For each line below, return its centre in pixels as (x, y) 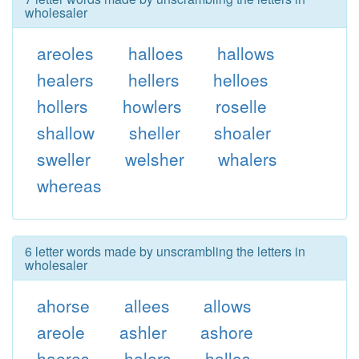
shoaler (243, 132)
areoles (65, 53)
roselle (242, 106)
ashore (227, 332)
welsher (154, 159)
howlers (152, 106)
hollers (62, 106)
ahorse (63, 305)
